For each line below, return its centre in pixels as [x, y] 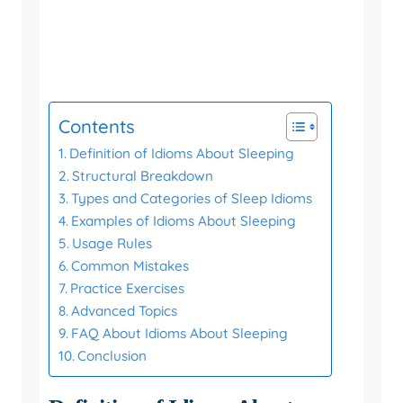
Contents [97, 127]
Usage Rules [112, 243]
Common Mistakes [130, 266]
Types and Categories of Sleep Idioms [192, 198]
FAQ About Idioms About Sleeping [180, 333]
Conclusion [112, 356]
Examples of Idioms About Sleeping [184, 221]
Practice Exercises [128, 288]
